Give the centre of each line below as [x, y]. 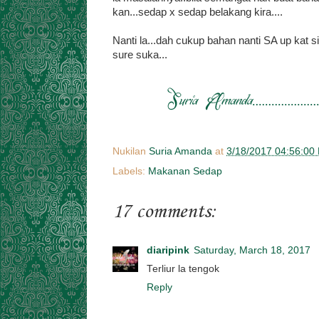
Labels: [130, 171]
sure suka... [140, 55]
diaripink [168, 250]
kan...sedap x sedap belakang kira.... [198, 12]
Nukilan [131, 151]
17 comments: [164, 211]
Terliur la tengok [183, 269]
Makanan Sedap [185, 171]
